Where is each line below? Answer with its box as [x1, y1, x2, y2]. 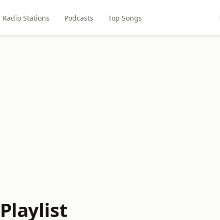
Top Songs [108, 13, 142, 23]
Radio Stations [2, 13, 50, 23]
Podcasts [64, 13, 94, 23]
